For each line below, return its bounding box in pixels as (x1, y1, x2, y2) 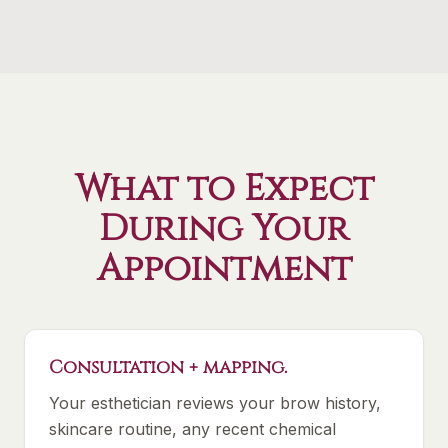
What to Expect (74, 165, 374, 213)
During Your (99, 205, 349, 253)
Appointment (96, 245, 352, 293)
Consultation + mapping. (49, 355, 287, 380)
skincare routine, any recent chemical (49, 419, 336, 439)
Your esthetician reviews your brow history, (49, 393, 381, 413)
